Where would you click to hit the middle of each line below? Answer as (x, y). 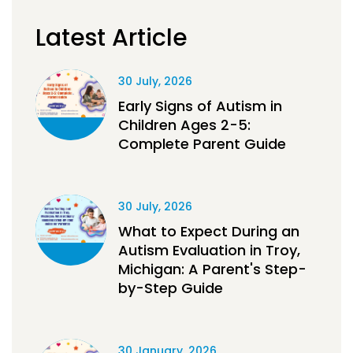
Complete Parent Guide (202, 144)
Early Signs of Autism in (200, 106)
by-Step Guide (171, 288)
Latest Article (111, 38)
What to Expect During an (209, 232)
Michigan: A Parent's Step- (212, 269)
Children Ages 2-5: (184, 125)
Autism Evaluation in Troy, (209, 251)
